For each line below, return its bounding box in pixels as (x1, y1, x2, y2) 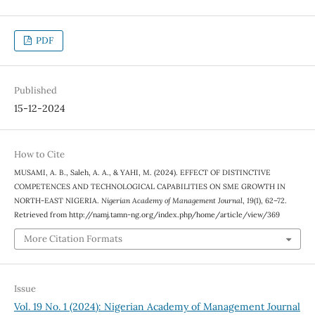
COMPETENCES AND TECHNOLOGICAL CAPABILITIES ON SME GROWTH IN (13, 181, 285, 191)
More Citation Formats (23, 233, 122, 245)
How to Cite (13, 148, 65, 160)
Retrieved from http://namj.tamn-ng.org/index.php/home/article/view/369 (13, 209, 280, 219)
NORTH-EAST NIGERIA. (13, 195, 101, 205)
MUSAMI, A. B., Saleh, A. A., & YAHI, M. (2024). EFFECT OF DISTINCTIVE (13, 167, 271, 177)
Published (13, 84, 57, 96)
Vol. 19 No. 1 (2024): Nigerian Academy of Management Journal (13, 300, 300, 314)
